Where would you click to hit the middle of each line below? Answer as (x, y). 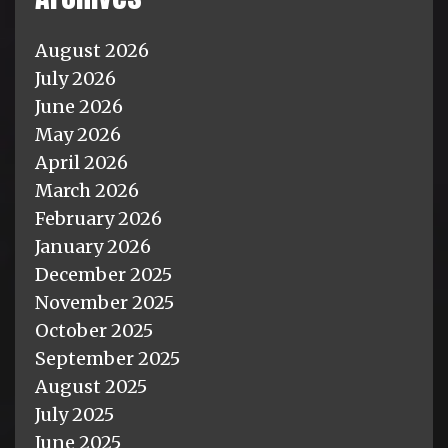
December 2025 (103, 274)
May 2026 (78, 134)
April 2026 (81, 162)
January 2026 (93, 246)
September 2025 (107, 358)
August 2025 (91, 386)
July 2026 (75, 78)
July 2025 (74, 414)
